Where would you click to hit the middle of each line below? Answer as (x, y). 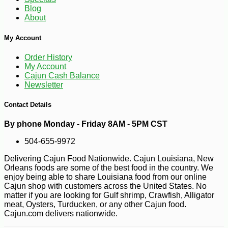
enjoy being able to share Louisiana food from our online (105, 177)
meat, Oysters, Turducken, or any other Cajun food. (95, 205)
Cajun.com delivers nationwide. (61, 214)
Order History (48, 57)
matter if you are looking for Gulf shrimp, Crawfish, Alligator (109, 195)
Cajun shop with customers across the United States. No (105, 186)
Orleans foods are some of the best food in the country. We (109, 168)
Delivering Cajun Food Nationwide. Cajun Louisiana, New (109, 159)
